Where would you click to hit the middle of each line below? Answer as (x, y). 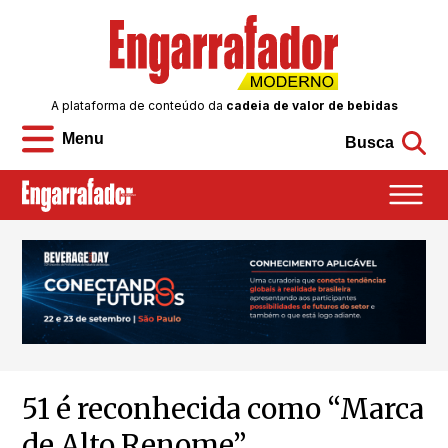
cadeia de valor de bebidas (311, 106)
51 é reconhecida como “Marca (223, 409)
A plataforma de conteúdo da (138, 106)
